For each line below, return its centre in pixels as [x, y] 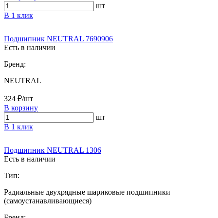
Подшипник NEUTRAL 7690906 [58, 38]
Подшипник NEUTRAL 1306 [53, 150]
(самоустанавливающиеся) [48, 200]
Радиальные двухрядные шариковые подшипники [87, 192]
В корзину [21, 108]
